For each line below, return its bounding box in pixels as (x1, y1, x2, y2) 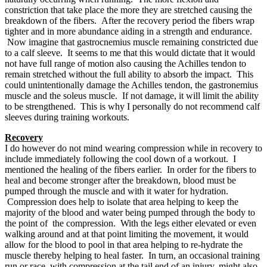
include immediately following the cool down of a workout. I (5, 153, 236, 164)
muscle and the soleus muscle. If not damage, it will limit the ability (5, 90, 259, 101)
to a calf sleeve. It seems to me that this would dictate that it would (5, 47, 255, 58)
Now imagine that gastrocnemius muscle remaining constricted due (5, 36, 258, 47)
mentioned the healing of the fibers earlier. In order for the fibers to (5, 164, 256, 175)
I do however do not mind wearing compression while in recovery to (5, 142, 262, 153)
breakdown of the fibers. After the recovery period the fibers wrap (5, 15, 254, 26)
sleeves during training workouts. (5, 111, 129, 122)
